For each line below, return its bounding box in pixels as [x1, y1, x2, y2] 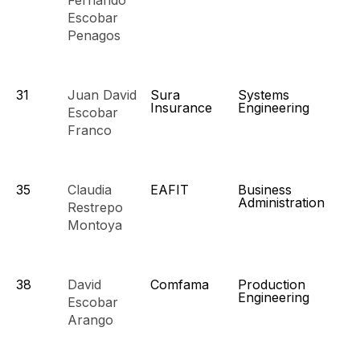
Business [238, 182, 292, 198]
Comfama [150, 276, 209, 292]
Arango [67, 312, 113, 328]
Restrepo [67, 199, 123, 215]
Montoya [67, 217, 122, 233]
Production [238, 276, 305, 292]
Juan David [67, 87, 137, 103]
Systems [238, 87, 289, 103]
